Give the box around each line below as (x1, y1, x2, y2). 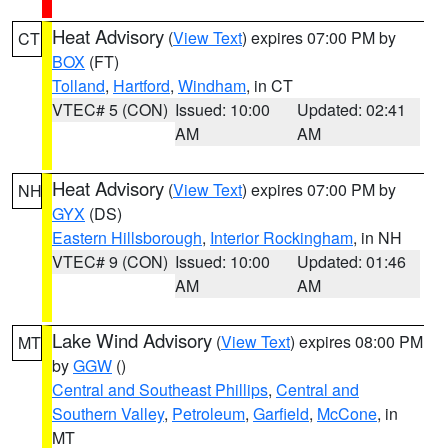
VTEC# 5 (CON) (52, 98, 168, 121)
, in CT (246, 74, 293, 97)
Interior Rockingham (210, 226, 353, 249)
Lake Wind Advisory (52, 327, 212, 353)
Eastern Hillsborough (52, 226, 202, 249)
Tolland (52, 74, 105, 97)
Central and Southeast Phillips (52, 378, 268, 401)
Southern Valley (52, 402, 164, 425)
